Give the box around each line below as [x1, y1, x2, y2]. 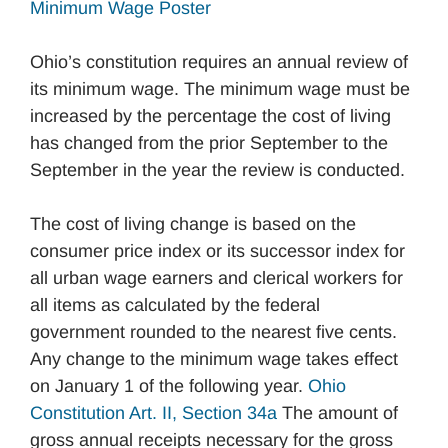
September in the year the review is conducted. [30, 160, 405, 180]
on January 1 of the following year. [30, 376, 308, 396]
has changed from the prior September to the [30, 133, 388, 153]
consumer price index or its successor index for [30, 241, 405, 261]
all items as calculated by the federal [30, 295, 320, 315]
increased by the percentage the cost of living [30, 106, 391, 126]
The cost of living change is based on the [30, 214, 356, 234]
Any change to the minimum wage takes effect [30, 349, 398, 369]
